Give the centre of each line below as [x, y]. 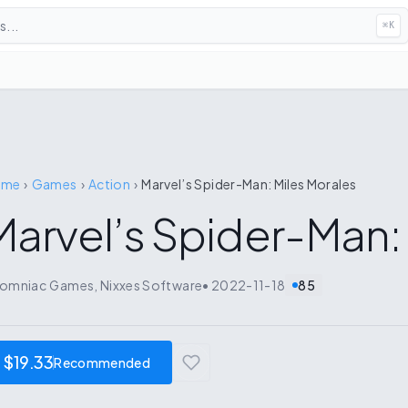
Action [109, 184]
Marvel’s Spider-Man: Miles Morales [249, 184]
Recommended [102, 362]
